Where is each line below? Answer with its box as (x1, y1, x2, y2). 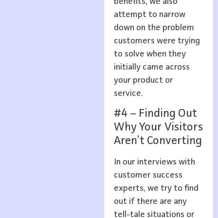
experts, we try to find (113, 183, 199, 193)
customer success (113, 170, 182, 180)
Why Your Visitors (113, 121, 203, 133)
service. (113, 89, 143, 98)
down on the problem (113, 23, 194, 32)
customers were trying (113, 36, 200, 45)
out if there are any (113, 197, 187, 206)
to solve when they (113, 49, 186, 58)
